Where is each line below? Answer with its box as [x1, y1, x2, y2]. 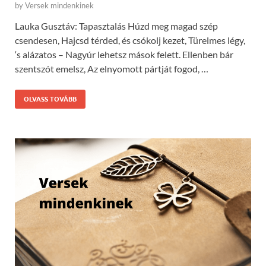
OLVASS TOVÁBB [24, 95, 77, 104]
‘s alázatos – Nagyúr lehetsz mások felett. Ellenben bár [15, 49, 233, 61]
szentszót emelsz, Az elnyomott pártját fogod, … [15, 63, 208, 75]
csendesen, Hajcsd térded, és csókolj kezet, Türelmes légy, [15, 34, 245, 46]
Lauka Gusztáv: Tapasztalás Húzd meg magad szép [15, 20, 218, 32]
